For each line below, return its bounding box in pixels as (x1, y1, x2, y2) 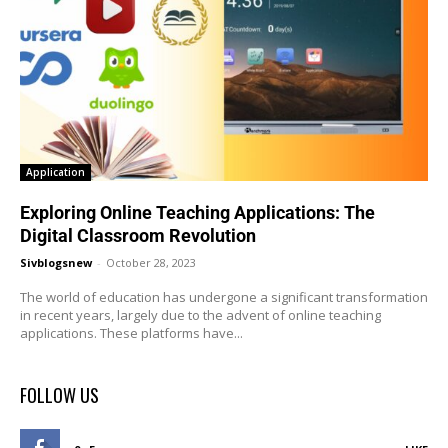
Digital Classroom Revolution (20, 224, 256, 246)
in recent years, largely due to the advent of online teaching (20, 305, 381, 324)
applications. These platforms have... (20, 323, 243, 342)
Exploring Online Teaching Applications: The (20, 201, 375, 223)
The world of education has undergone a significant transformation (20, 287, 428, 306)
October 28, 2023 (106, 254, 196, 270)
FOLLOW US (20, 381, 99, 408)
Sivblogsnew (20, 254, 92, 270)
